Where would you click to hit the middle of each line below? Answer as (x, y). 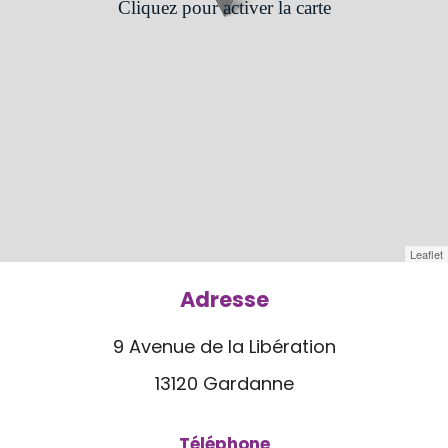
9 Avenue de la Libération (224, 346)
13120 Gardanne (224, 383)
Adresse (224, 299)
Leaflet (426, 253)
